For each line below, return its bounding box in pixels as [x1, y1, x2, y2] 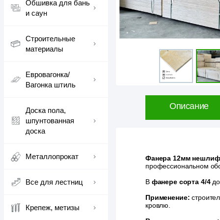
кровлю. [145, 201, 171, 210]
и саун [26, 9, 47, 17]
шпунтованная [26, 116, 74, 125]
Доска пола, [26, 106, 66, 114]
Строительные [26, 34, 75, 43]
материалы [26, 45, 63, 53]
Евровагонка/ [26, 70, 70, 79]
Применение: [145, 193, 190, 202]
